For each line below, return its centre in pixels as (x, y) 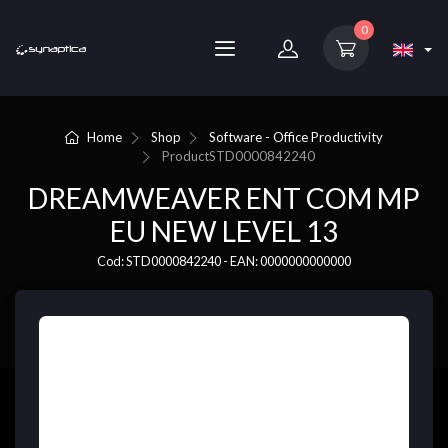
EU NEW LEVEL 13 (224, 231)
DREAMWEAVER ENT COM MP (224, 198)
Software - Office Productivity (296, 137)
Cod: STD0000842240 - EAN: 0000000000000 (224, 261)
